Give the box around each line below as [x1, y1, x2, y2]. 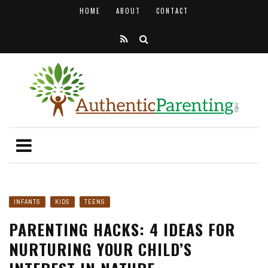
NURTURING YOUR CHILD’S [9, 237, 192, 261]
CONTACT [156, 6, 188, 16]
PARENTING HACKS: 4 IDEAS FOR [9, 218, 235, 241]
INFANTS [14, 198, 41, 206]
